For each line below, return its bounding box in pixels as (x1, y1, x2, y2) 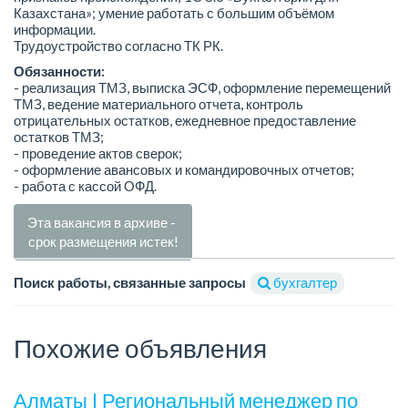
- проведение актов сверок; (14, 145, 182, 162)
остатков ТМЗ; (14, 128, 104, 146)
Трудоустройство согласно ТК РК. (14, 36, 223, 54)
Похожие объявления (14, 331, 267, 363)
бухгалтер (270, 273, 337, 291)
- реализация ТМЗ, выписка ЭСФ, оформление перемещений (14, 79, 391, 97)
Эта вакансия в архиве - (27, 213, 178, 230)
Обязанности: (14, 63, 105, 80)
